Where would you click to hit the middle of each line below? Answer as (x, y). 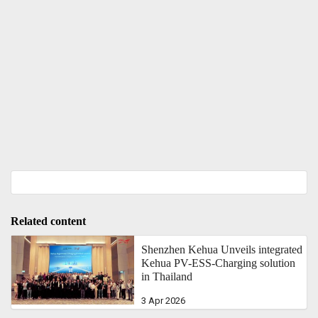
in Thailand (167, 276)
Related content (48, 221)
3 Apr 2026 (164, 300)
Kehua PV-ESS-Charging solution (219, 263)
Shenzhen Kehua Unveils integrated (222, 249)
